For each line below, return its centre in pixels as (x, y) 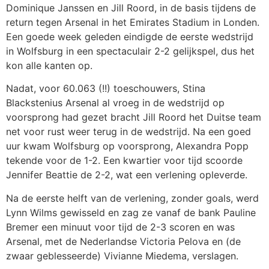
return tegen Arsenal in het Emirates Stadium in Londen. (133, 22)
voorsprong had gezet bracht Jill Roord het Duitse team (134, 117)
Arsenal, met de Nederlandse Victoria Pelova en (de (123, 241)
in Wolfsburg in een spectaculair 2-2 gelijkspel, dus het (130, 51)
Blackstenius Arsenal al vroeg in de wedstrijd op (115, 103)
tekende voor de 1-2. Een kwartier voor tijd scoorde (124, 161)
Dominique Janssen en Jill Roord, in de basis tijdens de (131, 8)
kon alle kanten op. (49, 65)
